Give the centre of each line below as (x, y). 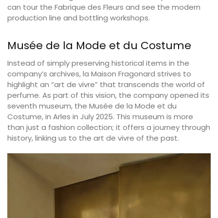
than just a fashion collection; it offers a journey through (109, 127)
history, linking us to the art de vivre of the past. (93, 138)
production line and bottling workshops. (79, 18)
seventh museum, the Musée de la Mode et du (92, 106)
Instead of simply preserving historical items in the (98, 63)
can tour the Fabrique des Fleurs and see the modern (104, 7)
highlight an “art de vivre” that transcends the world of (106, 85)
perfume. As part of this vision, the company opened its (108, 95)
